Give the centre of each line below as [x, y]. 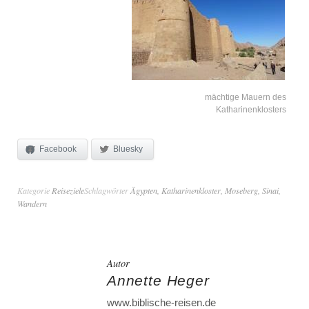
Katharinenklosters [251, 109]
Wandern [32, 204]
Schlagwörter [107, 191]
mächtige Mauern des [246, 97]
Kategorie [34, 191]
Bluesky [128, 149]
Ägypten [144, 191]
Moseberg [241, 191]
